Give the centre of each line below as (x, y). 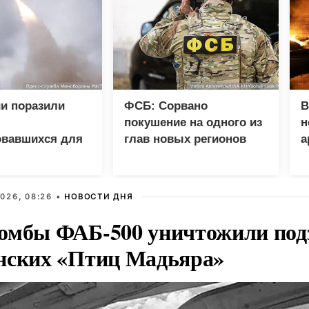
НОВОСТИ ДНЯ (99, 197)
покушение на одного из (193, 122)
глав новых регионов (185, 139)
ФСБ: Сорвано (166, 106)
